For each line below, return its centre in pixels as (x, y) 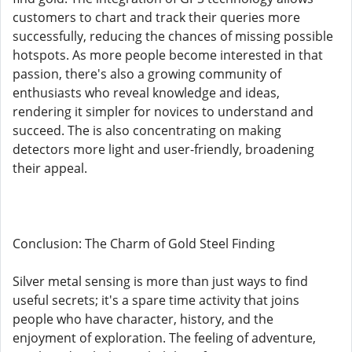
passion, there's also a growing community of (147, 74)
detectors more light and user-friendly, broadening (163, 149)
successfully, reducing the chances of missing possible (173, 36)
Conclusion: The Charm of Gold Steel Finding (144, 244)
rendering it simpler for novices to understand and (163, 112)
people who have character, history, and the (143, 319)
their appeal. (50, 168)
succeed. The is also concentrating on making (147, 130)
